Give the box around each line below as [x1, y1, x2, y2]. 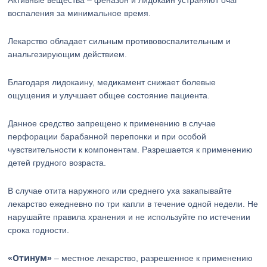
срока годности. [8, 225, 70, 235]
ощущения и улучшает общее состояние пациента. [8, 91, 210, 100]
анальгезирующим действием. [8, 49, 128, 59]
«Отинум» [8, 252, 52, 263]
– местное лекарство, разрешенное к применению [52, 253, 253, 263]
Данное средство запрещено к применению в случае [8, 119, 216, 128]
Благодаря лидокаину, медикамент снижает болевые [8, 77, 216, 87]
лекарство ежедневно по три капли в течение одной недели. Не [8, 199, 259, 209]
